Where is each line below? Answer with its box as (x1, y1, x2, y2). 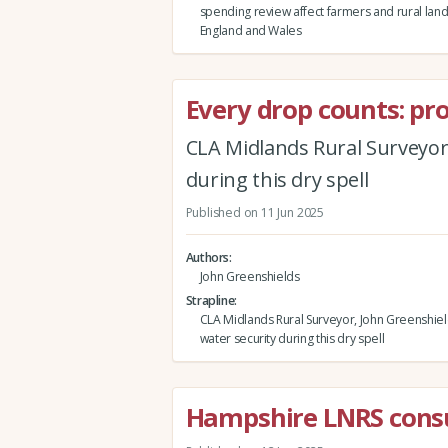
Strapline (185, 291, 235, 309)
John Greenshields (199, 267, 300, 285)
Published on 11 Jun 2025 (185, 203, 324, 221)
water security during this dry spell (199, 329, 385, 347)
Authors (185, 248, 230, 266)
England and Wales (199, 21, 302, 39)
